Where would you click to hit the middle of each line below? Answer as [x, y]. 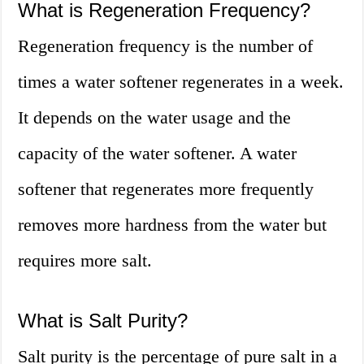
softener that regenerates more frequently [166, 189]
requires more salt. [85, 261]
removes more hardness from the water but [173, 225]
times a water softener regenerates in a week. [181, 82]
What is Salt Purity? [103, 321]
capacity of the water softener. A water [158, 154]
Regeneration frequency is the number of [166, 46]
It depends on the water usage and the [155, 118]
